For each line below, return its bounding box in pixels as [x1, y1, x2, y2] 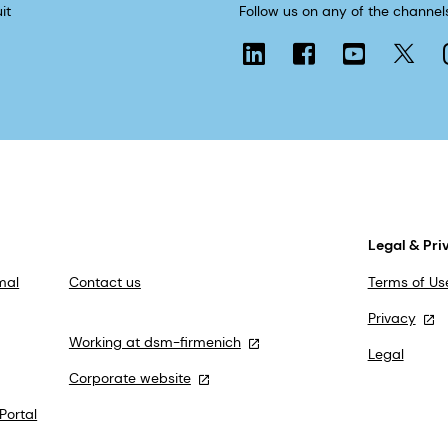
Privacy [367, 309, 416, 328]
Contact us [68, 273, 141, 292]
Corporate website [68, 369, 191, 388]
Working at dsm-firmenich [68, 333, 241, 352]
